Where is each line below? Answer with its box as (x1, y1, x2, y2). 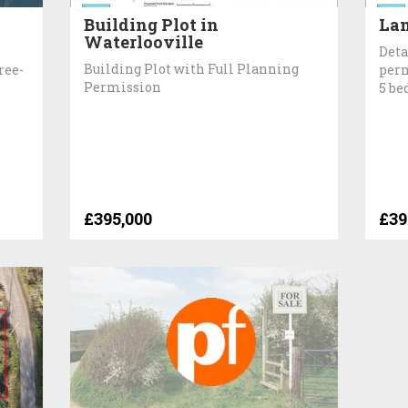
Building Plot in (84, 13, 219, 36)
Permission (84, 77, 162, 96)
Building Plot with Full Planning (84, 59, 300, 77)
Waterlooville (84, 30, 204, 53)
